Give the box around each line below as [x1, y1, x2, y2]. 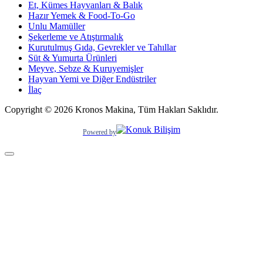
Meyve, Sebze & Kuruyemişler [28, 63, 143, 74]
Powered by [83, 127, 116, 136]
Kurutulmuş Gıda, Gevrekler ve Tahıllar [28, 42, 176, 53]
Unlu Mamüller [28, 21, 85, 32]
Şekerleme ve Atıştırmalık [28, 32, 123, 42]
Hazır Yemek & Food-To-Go [28, 11, 135, 21]
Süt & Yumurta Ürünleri [28, 53, 117, 63]
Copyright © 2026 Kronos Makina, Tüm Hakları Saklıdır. [5, 104, 218, 115]
